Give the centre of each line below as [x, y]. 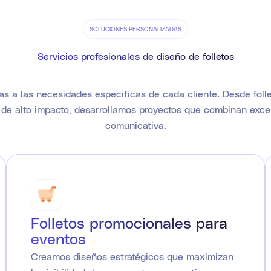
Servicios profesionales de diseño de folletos [135, 56]
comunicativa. [135, 125]
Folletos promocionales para [129, 223]
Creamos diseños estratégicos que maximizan [132, 256]
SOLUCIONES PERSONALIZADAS [135, 29]
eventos [58, 239]
